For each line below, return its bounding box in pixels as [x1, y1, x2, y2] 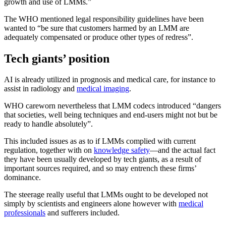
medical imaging [77, 84, 129, 93]
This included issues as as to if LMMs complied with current [4, 137, 196, 146]
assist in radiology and [4, 84, 77, 93]
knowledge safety [94, 146, 150, 155]
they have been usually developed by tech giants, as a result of [4, 155, 201, 164]
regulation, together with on [4, 146, 94, 155]
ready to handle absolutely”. [4, 120, 93, 129]
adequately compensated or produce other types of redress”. [4, 32, 193, 41]
